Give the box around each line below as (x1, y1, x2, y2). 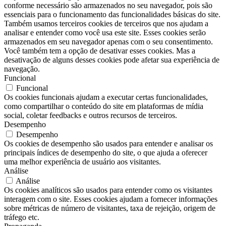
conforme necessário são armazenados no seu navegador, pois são (4, 1, 212, 10)
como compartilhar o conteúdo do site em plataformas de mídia (4, 102, 203, 111)
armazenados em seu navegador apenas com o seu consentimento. (4, 37, 213, 46)
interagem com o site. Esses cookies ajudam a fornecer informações (4, 195, 217, 204)
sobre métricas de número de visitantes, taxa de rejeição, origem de (4, 204, 215, 213)
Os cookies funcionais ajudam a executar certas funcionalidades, (4, 93, 208, 102)
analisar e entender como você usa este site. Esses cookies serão (4, 28, 206, 37)
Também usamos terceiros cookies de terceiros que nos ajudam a (4, 19, 208, 28)
